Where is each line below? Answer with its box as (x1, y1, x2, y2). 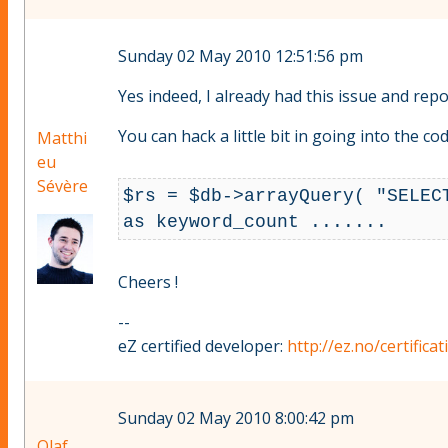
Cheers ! (118, 270, 178, 293)
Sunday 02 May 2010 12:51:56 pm (118, 45, 363, 68)
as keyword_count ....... (123, 211, 388, 232)
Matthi (37, 127, 87, 150)
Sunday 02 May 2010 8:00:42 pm (118, 407, 354, 430)
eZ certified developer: (118, 334, 287, 357)
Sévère (37, 175, 88, 198)
